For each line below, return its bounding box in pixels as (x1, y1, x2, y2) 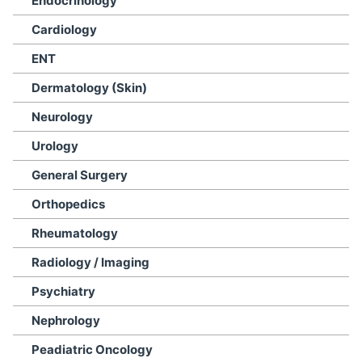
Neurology (32, 109, 93, 124)
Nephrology (32, 313, 100, 328)
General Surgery (32, 167, 128, 183)
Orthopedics (32, 196, 105, 212)
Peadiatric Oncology (32, 342, 153, 357)
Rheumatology (32, 225, 118, 241)
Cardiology (32, 22, 97, 37)
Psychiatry (32, 284, 95, 299)
